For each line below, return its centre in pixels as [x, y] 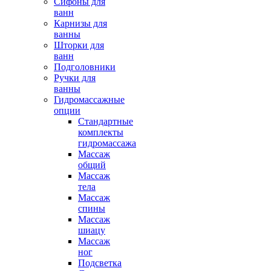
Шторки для [79, 45]
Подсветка [100, 263]
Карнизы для [80, 23]
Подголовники [85, 67]
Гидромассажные [89, 99]
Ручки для [75, 77]
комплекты [101, 132]
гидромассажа [107, 143]
